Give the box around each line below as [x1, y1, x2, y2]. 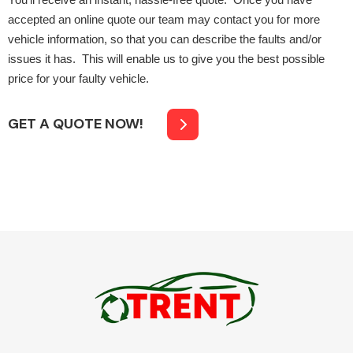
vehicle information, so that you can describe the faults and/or [8, 33, 321, 46]
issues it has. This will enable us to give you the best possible [8, 53, 325, 66]
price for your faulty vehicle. [8, 72, 149, 86]
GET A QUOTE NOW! [8, 114, 143, 134]
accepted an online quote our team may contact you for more [8, 13, 320, 27]
